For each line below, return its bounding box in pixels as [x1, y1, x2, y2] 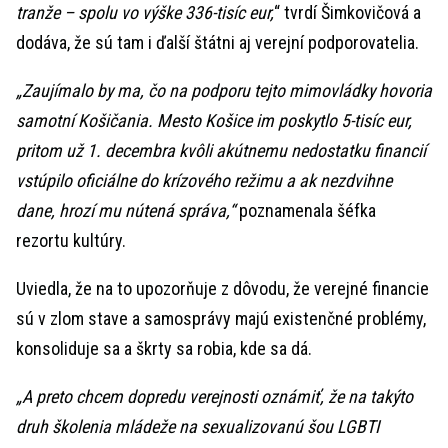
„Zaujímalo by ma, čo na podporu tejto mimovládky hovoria [16, 80, 432, 101]
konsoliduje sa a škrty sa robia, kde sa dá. [16, 338, 312, 359]
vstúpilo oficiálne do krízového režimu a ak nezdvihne [16, 170, 392, 191]
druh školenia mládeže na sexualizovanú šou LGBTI [16, 416, 380, 437]
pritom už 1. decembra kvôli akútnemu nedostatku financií [16, 140, 426, 161]
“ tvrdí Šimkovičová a [274, 2, 421, 23]
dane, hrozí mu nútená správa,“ [16, 200, 235, 221]
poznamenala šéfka [235, 200, 376, 221]
